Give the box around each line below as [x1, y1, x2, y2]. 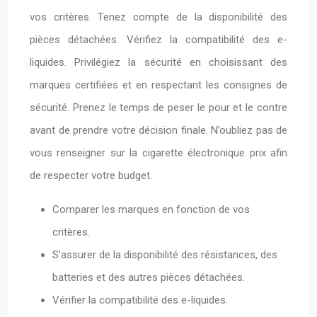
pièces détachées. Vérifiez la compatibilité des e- [30, 33, 287, 46]
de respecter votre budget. [30, 169, 152, 182]
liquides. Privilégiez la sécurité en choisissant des [30, 56, 287, 69]
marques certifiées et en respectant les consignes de [30, 79, 287, 91]
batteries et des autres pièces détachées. [52, 271, 245, 284]
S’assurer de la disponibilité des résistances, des [52, 248, 277, 261]
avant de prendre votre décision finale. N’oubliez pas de [30, 124, 287, 137]
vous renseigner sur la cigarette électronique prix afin [30, 146, 287, 159]
